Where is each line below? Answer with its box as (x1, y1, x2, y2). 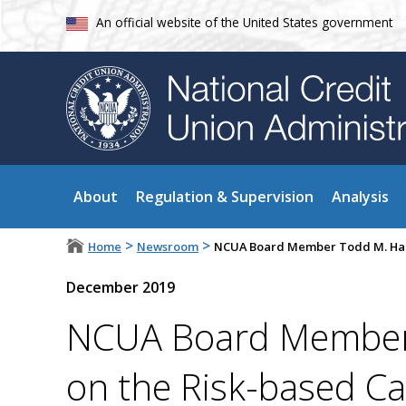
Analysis (331, 187, 389, 208)
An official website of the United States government (95, 13, 392, 31)
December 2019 (65, 277, 175, 298)
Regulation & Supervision (135, 187, 314, 208)
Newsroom (136, 238, 198, 256)
